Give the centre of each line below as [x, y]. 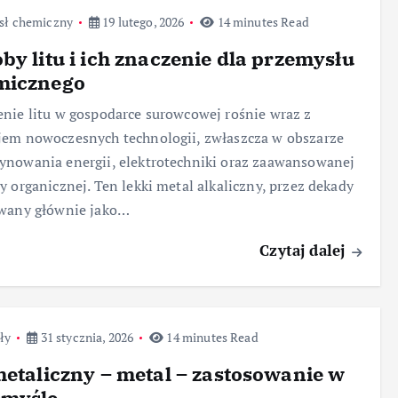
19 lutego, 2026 [142, 22]
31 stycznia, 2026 [86, 337]
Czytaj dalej [305, 251]
